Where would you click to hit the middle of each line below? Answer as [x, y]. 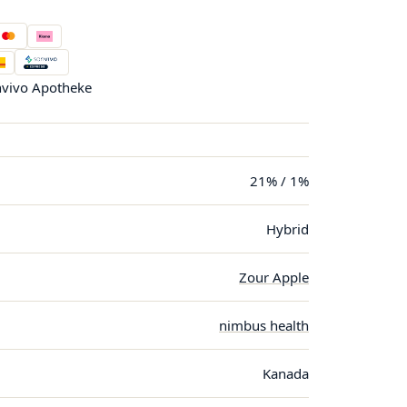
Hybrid [288, 229]
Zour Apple [274, 277]
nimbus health [264, 325]
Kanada [286, 373]
